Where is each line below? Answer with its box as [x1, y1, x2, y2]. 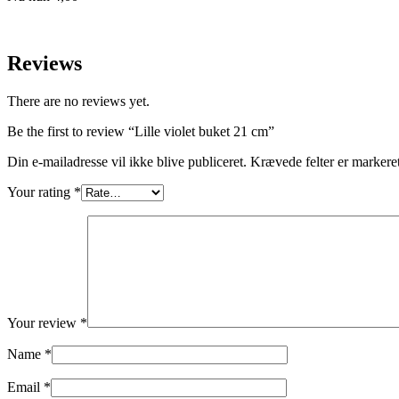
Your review [7, 315, 80, 331]
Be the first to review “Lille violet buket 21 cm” [7, 124, 274, 140]
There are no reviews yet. [7, 94, 150, 110]
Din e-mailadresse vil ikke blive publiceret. [7, 154, 247, 170]
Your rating [7, 184, 74, 200]
